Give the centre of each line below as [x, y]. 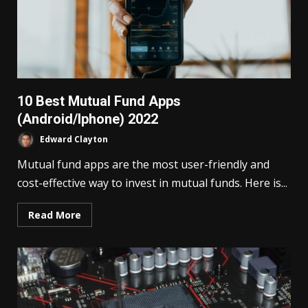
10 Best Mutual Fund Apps [99, 101]
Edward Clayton [73, 140]
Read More [55, 215]
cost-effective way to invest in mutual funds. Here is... [152, 183]
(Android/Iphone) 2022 [88, 119]
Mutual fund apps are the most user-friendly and [143, 165]
